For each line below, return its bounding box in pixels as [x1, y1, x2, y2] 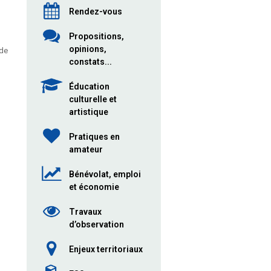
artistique [68, 107, 108, 117]
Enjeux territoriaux [68, 244, 143, 254]
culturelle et [68, 94, 117, 104]
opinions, [68, 44, 106, 54]
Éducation [68, 82, 109, 91]
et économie [68, 182, 119, 192]
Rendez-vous [68, 7, 122, 16]
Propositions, [68, 31, 124, 41]
